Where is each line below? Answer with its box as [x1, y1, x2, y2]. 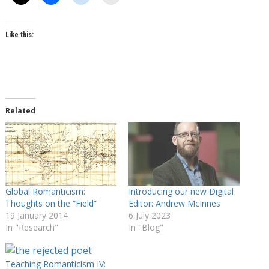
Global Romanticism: [5, 186, 85, 198]
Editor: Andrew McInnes [128, 198, 220, 210]
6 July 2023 [128, 210, 171, 222]
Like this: [5, 30, 34, 39]
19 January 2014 [5, 210, 68, 222]
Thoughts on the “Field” [5, 198, 97, 210]
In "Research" [5, 222, 58, 234]
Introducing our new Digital [128, 186, 234, 198]
